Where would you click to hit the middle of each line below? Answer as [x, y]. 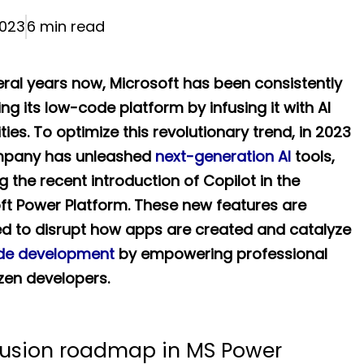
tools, [312, 156]
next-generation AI [223, 156]
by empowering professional [221, 254]
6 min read [65, 26]
